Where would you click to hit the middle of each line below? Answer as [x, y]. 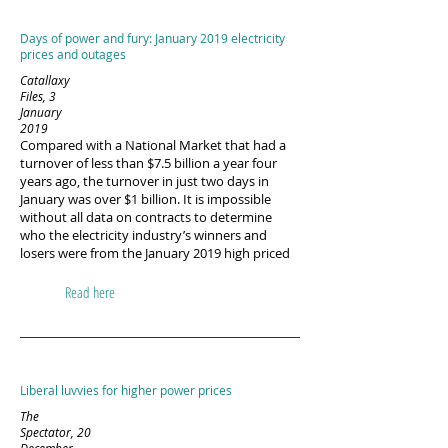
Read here [90, 292]
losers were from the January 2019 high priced [155, 253]
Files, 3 [38, 96]
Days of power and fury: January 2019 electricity [152, 38]
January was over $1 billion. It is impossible [145, 199]
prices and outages [73, 54]
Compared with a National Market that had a [153, 145]
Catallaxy [45, 80]
